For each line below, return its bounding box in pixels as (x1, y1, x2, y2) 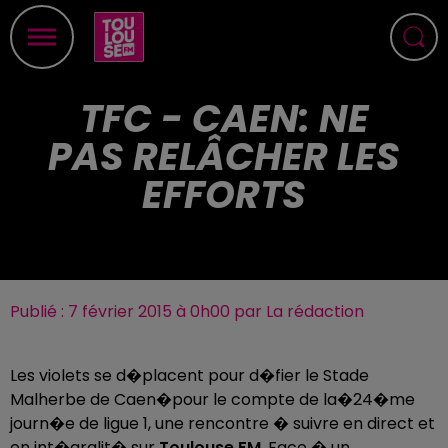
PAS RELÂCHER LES (48, 130, 400, 183)
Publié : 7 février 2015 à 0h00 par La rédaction (10, 300, 364, 323)
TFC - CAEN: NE (79, 92, 369, 145)
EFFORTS (142, 168, 306, 221)
